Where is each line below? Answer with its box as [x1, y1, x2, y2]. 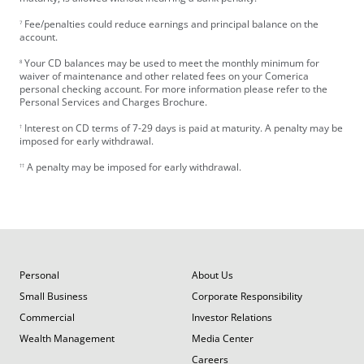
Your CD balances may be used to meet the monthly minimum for [22, 56, 319, 71]
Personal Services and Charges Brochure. [19, 95, 207, 110]
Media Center [192, 331, 253, 346]
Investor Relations [192, 310, 272, 325]
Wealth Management [19, 331, 115, 346]
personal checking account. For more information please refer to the [19, 82, 327, 97]
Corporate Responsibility [192, 289, 302, 304]
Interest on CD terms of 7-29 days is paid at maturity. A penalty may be [22, 121, 343, 136]
